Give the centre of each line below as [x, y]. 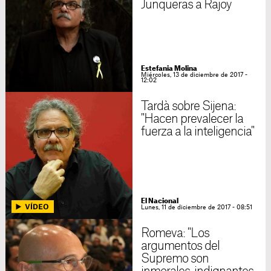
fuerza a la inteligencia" [198, 132]
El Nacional [159, 201]
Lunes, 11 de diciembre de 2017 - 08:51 [196, 207]
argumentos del [180, 246]
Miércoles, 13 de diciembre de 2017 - [194, 75]
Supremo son [175, 259]
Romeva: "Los [175, 233]
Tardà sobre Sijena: [188, 106]
